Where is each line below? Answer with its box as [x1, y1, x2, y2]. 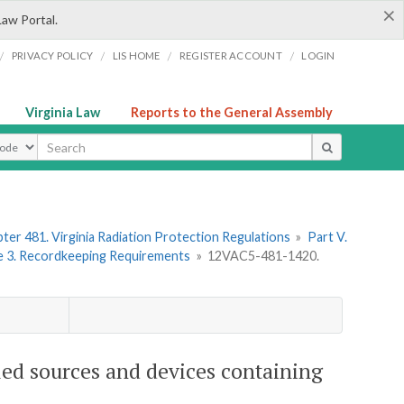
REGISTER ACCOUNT [179, 50, 282, 61]
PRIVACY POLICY [11, 50, 94, 61]
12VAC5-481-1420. [207, 248, 320, 264]
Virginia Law [25, 105, 100, 120]
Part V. [307, 229, 347, 245]
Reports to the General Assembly [131, 105, 333, 120]
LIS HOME [112, 50, 161, 61]
